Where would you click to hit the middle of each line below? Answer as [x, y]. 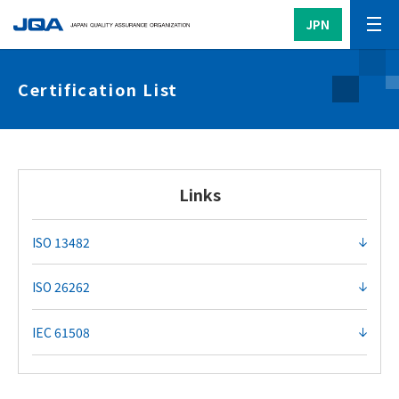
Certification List [98, 89]
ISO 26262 [61, 287]
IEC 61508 [61, 332]
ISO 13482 [61, 242]
